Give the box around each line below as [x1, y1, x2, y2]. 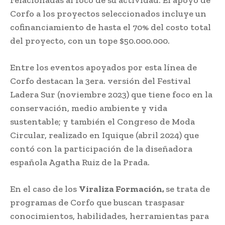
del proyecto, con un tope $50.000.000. [10, 35, 170, 46]
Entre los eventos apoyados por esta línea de [10, 61, 197, 73]
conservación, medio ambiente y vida [10, 102, 167, 114]
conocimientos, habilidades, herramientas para [10, 210, 209, 221]
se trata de [166, 183, 210, 194]
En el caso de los [10, 183, 79, 194]
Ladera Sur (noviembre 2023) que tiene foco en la [10, 88, 212, 100]
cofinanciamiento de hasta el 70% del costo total [10, 21, 211, 33]
